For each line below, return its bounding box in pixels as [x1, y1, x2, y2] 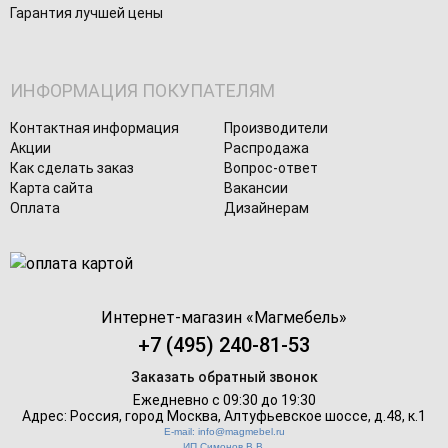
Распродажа [224, 140, 309, 157]
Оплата [10, 200, 60, 217]
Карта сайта [10, 180, 93, 197]
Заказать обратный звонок [130, 369, 318, 386]
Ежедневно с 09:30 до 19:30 [132, 392, 316, 409]
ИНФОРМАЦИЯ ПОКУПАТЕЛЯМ [10, 80, 275, 102]
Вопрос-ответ [224, 160, 318, 177]
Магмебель [254, 308, 339, 328]
